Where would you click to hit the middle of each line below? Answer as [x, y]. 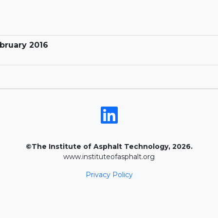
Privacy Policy [109, 175]
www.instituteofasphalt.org [109, 157]
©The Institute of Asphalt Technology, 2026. [109, 147]
